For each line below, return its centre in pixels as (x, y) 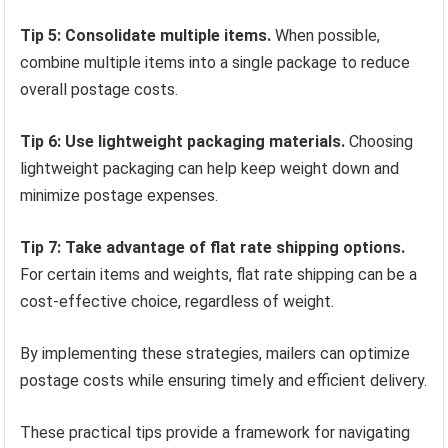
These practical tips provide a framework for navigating (215, 432)
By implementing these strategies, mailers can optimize (215, 353)
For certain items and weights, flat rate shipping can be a (219, 274)
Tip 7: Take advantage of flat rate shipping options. (213, 247)
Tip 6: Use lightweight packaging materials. (183, 141)
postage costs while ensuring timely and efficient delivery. (224, 380)
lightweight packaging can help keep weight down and (210, 168)
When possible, (326, 35)
